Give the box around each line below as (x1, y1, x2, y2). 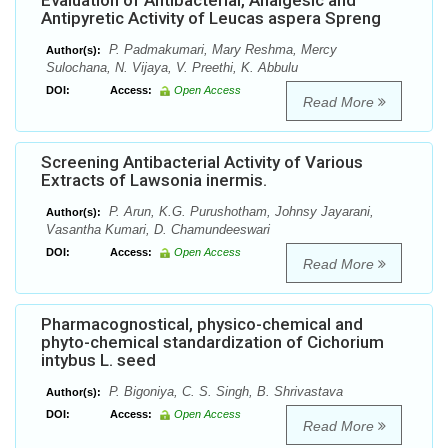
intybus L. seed (41, 350, 156, 371)
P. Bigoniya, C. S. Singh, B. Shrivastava (105, 384, 343, 400)
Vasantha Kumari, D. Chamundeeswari (46, 222, 270, 238)
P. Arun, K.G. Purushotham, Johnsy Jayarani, (105, 204, 374, 220)
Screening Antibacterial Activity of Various (41, 152, 363, 173)
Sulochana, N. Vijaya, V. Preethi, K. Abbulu (46, 60, 298, 76)
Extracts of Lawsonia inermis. (41, 170, 267, 191)
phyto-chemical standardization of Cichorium (41, 332, 384, 353)
